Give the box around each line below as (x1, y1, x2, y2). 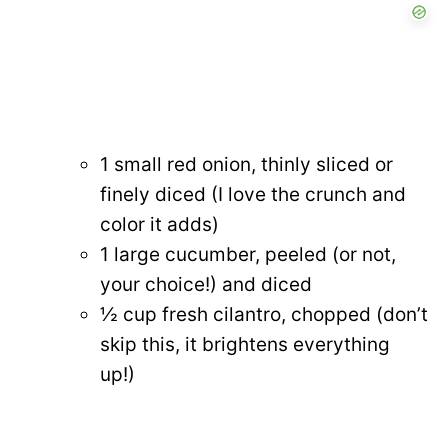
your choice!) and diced (100, 272, 312, 296)
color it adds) (100, 212, 219, 236)
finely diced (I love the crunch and (100, 182, 406, 206)
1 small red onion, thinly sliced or (100, 152, 393, 176)
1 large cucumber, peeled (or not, (100, 242, 396, 266)
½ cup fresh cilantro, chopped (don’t (100, 302, 428, 326)
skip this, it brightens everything (100, 332, 390, 356)
